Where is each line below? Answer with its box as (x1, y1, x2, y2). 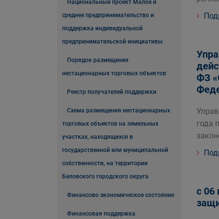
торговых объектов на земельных (62, 120, 158, 127)
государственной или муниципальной (62, 147, 168, 153)
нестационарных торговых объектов (62, 70, 166, 77)
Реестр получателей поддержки (67, 88, 156, 95)
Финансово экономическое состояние (67, 192, 174, 198)
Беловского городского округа (62, 173, 149, 180)
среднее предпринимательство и (62, 12, 154, 19)
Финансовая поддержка (67, 210, 135, 217)
